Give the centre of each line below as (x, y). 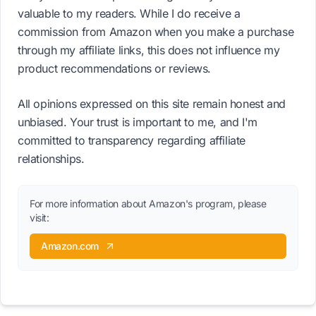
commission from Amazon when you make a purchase (156, 32)
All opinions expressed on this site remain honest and (152, 104)
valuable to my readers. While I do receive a (129, 14)
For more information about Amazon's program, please (148, 204)
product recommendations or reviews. (115, 69)
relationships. (51, 159)
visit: (39, 218)
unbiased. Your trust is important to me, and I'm (138, 122)
